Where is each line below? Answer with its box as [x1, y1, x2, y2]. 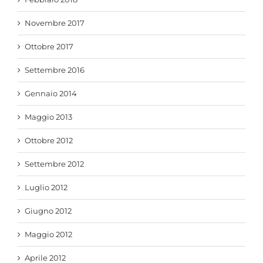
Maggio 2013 [25, 112, 72, 122]
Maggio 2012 [25, 230, 72, 239]
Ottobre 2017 [25, 42, 73, 51]
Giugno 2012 [25, 206, 72, 215]
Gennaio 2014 [25, 89, 77, 98]
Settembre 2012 [25, 159, 84, 168]
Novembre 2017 [25, 18, 85, 28]
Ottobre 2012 [25, 136, 73, 145]
